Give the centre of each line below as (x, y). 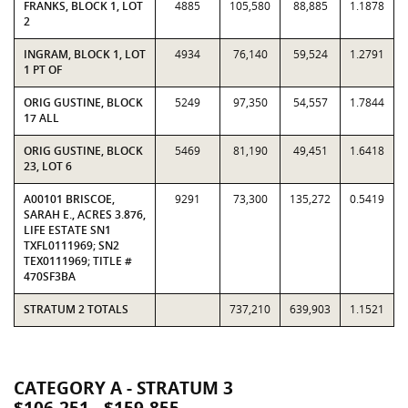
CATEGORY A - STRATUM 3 (123, 388)
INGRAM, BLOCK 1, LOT (85, 54)
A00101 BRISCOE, (69, 199)
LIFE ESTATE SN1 (67, 230)
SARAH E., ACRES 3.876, (85, 214)
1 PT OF (43, 70)
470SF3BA (50, 276)
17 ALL (41, 118)
